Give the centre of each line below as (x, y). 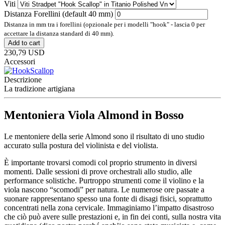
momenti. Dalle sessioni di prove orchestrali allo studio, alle (98, 171)
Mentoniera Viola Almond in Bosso (94, 115)
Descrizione (23, 79)
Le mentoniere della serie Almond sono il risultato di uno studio (104, 136)
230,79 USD (24, 52)
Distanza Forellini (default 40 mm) (59, 14)
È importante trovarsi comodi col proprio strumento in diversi (100, 162)
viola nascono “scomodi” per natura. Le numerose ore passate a (104, 189)
